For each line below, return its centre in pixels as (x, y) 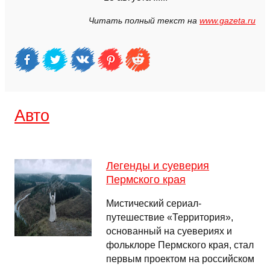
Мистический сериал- (154, 203)
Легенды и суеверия (158, 166)
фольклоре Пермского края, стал (180, 245)
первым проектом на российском (180, 259)
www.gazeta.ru (228, 21)
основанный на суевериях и (169, 231)
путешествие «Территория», (170, 217)
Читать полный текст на (144, 21)
